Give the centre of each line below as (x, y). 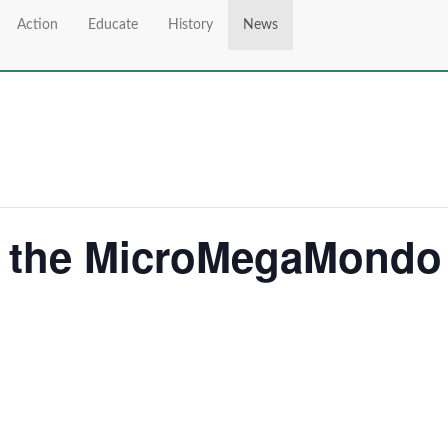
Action (37, 25)
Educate (113, 25)
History (190, 25)
